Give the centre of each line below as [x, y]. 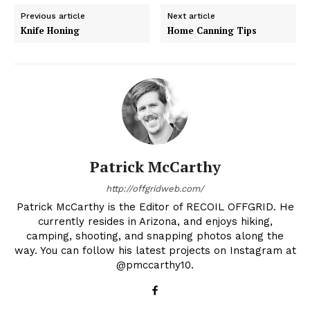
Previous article [53, 16]
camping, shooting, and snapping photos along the [155, 236]
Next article [192, 16]
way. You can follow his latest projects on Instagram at [155, 251]
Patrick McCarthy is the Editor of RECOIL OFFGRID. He [155, 207]
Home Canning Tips [212, 31]
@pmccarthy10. [155, 265]
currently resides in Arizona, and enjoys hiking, [155, 222]
